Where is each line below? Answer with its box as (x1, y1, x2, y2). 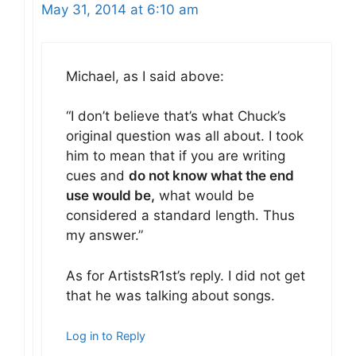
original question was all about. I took (66, 128, 304, 145)
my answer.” (66, 227, 143, 244)
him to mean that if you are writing (66, 148, 285, 164)
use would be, (66, 188, 155, 204)
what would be (155, 188, 254, 204)
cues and (66, 168, 129, 184)
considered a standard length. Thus (66, 207, 295, 224)
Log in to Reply (66, 329, 145, 343)
